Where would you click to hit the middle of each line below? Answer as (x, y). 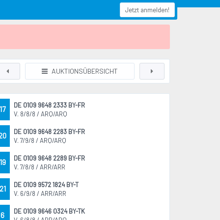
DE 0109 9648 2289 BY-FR (50, 158)
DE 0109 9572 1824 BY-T (46, 185)
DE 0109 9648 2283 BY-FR (50, 132)
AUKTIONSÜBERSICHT (84, 71)
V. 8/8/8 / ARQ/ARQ (41, 114)
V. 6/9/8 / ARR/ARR (40, 193)
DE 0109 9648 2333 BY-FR (50, 105)
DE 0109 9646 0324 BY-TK (50, 211)
